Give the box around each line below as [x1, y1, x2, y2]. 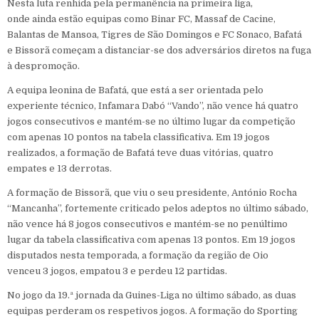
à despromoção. [7, 60, 80, 71]
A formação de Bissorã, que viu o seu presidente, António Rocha [7, 187, 297, 198]
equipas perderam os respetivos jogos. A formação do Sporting [7, 305, 298, 316]
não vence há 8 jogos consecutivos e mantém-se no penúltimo [7, 218, 288, 229]
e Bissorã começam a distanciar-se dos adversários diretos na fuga [7, 44, 311, 56]
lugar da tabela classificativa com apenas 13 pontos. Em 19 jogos [7, 234, 296, 245]
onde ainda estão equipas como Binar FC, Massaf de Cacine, [7, 13, 276, 24]
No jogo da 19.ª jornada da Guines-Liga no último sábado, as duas [7, 289, 296, 300]
